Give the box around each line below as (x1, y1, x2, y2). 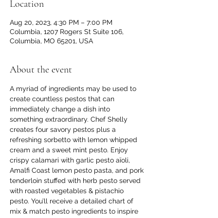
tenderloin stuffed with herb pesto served (10, 177, 143, 184)
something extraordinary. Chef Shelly (10, 115, 129, 123)
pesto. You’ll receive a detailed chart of (10, 197, 135, 205)
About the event (10, 64, 72, 75)
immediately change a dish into (10, 105, 112, 113)
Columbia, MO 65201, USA (10, 37, 93, 45)
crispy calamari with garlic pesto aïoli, (10, 156, 132, 164)
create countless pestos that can (10, 95, 116, 103)
